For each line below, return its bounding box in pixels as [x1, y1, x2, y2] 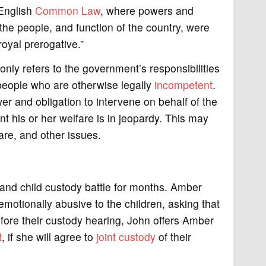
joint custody [96, 229, 156, 244]
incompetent [154, 77, 213, 93]
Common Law [34, 2, 100, 18]
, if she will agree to [1, 229, 96, 244]
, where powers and [100, 2, 194, 18]
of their [155, 229, 191, 244]
